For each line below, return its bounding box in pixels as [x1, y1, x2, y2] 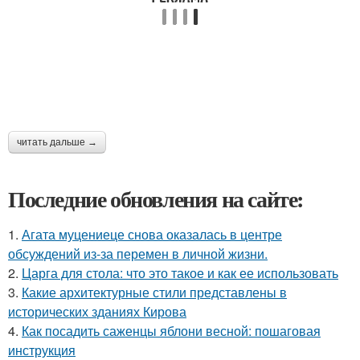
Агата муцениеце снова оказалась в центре [22, 225, 282, 244]
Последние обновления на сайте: [8, 182, 304, 216]
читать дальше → [17, 137, 97, 149]
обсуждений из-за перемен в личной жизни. [8, 244, 268, 264]
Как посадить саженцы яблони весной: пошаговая [22, 321, 321, 341]
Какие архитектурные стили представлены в [22, 283, 287, 302]
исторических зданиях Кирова [8, 302, 186, 321]
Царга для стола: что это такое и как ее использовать [22, 264, 338, 283]
